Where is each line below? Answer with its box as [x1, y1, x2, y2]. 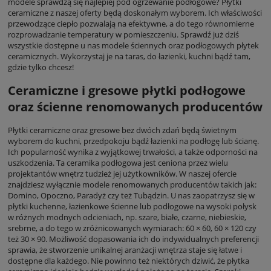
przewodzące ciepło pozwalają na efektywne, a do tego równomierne [8, 18, 254, 29]
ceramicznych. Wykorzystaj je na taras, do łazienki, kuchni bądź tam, [8, 50, 250, 62]
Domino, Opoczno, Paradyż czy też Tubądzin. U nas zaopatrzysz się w [8, 190, 255, 201]
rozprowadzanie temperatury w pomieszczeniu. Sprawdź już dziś [8, 28, 239, 40]
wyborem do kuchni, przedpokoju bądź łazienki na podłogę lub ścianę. [8, 135, 259, 147]
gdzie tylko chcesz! [8, 61, 74, 73]
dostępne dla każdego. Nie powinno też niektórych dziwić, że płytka [8, 255, 249, 267]
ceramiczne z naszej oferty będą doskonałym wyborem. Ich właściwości [8, 7, 262, 18]
